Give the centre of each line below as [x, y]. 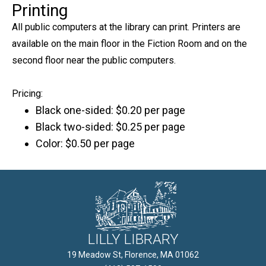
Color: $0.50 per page [85, 143]
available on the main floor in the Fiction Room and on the [129, 44]
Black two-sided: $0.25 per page [110, 127]
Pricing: [27, 94]
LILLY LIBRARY [133, 239]
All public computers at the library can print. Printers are [126, 27]
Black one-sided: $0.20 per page [110, 110]
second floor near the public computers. [94, 60]
